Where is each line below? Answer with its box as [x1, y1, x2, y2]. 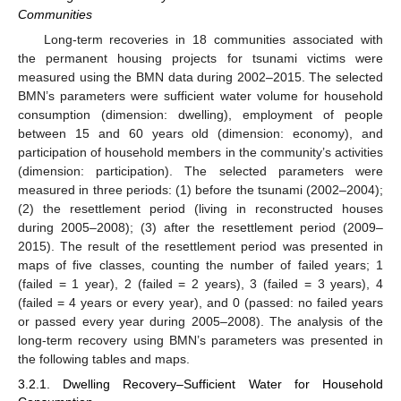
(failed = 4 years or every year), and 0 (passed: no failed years [18, 294, 383, 310]
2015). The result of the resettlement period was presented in [18, 238, 383, 253]
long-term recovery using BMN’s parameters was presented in [18, 332, 383, 347]
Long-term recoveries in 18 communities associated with [43, 31, 383, 47]
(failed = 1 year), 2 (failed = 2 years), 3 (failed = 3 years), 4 [18, 276, 383, 291]
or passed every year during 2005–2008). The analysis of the [18, 313, 383, 328]
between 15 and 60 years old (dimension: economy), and [18, 125, 383, 141]
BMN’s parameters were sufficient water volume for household [18, 88, 383, 103]
